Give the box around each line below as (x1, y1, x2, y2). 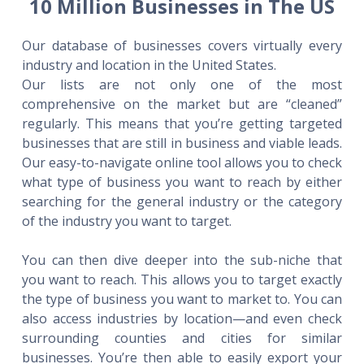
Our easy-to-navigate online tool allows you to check (21, 153, 343, 171)
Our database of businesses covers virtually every (21, 36, 343, 54)
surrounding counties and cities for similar (21, 328, 343, 347)
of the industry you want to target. (21, 211, 232, 230)
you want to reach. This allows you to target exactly (21, 270, 343, 288)
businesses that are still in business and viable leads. (21, 133, 343, 152)
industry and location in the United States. (21, 55, 276, 74)
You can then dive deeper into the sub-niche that (21, 250, 343, 269)
